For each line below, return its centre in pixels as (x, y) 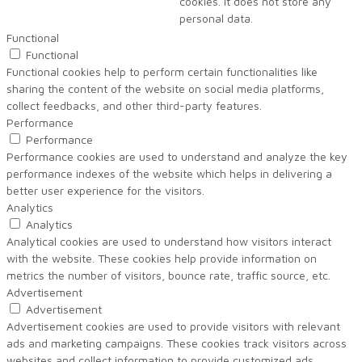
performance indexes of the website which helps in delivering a (169, 174)
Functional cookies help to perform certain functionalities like (162, 72)
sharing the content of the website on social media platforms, (165, 89)
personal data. (216, 19)
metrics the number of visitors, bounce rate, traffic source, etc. (168, 276)
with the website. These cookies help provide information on (162, 259)
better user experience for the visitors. (105, 191)
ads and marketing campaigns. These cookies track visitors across (177, 343)
